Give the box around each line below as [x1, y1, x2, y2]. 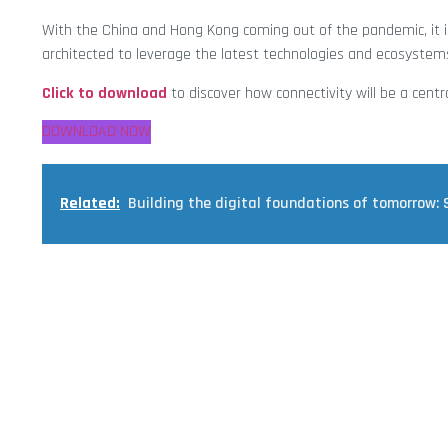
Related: [60, 193, 120, 215]
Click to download [42, 82, 167, 104]
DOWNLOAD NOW [42, 121, 151, 143]
